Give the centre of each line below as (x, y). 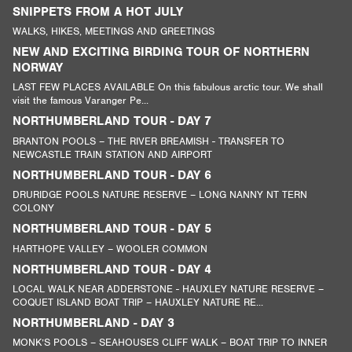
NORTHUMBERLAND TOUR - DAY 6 (112, 175)
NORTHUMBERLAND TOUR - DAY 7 (112, 121)
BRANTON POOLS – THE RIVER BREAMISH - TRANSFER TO (149, 141)
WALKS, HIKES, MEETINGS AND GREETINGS (114, 31)
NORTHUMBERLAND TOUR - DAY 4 (112, 269)
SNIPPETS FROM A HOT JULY (98, 11)
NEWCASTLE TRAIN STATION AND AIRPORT (113, 154)
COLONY (34, 208)
